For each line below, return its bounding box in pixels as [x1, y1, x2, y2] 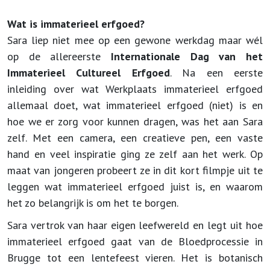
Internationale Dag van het [111, 49, 263, 63]
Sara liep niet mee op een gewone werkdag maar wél [7, 33, 263, 47]
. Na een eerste [169, 66, 263, 80]
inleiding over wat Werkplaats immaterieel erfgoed [7, 82, 263, 96]
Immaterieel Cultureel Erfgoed [7, 66, 170, 80]
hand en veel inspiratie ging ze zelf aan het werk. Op [7, 147, 263, 161]
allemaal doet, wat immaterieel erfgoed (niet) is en [7, 98, 263, 112]
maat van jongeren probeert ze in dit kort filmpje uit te [7, 163, 263, 177]
